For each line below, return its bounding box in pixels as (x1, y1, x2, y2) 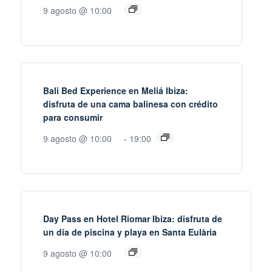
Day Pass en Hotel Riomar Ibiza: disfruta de (43, 212, 222, 225)
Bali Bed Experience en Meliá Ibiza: (43, 84, 188, 97)
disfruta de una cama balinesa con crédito (43, 97, 218, 110)
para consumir (43, 110, 103, 123)
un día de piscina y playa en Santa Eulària (43, 225, 217, 238)
